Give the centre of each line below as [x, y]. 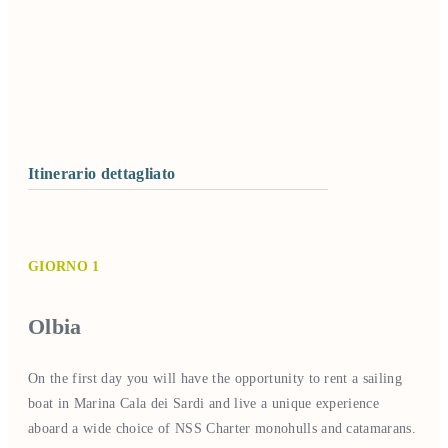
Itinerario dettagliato [102, 173]
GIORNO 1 [64, 266]
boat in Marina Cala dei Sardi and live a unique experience [204, 403]
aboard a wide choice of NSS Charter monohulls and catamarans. [222, 428]
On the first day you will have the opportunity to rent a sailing [215, 378]
